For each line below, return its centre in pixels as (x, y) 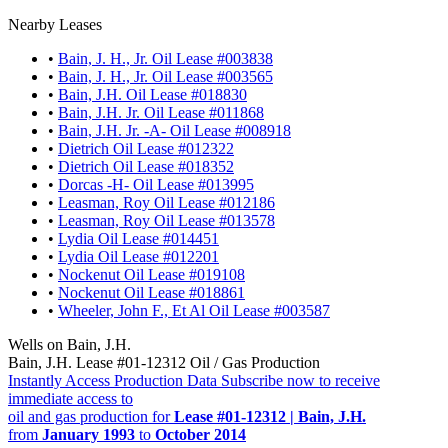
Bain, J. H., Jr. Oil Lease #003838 (165, 58)
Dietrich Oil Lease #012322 (146, 148)
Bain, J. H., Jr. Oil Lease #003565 (165, 76)
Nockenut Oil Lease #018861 (151, 292)
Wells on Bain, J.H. (69, 344)
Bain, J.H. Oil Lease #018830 (152, 94)
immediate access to (70, 398)
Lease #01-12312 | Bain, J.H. (270, 416)
